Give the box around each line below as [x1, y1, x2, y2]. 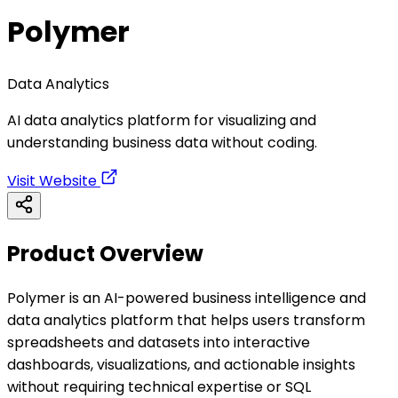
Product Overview [7, 238, 203, 268]
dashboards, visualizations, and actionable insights [7, 354, 355, 375]
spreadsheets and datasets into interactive [7, 331, 310, 353]
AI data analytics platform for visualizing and [7, 109, 316, 131]
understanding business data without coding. [7, 131, 317, 153]
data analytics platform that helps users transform [7, 309, 365, 330]
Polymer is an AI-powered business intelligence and [7, 287, 366, 308]
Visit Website [7, 170, 100, 191]
